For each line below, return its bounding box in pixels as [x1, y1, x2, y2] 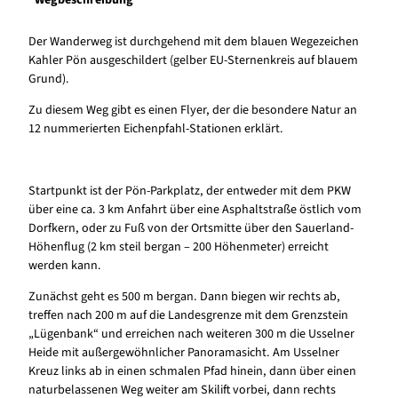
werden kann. [28, 257, 101, 275]
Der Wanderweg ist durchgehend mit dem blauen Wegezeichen [28, 33, 359, 52]
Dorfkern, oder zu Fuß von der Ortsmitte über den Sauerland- [28, 219, 354, 238]
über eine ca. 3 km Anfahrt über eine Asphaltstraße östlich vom [28, 201, 362, 219]
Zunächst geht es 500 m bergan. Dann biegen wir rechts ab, [28, 288, 340, 306]
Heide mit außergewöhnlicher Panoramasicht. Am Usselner [28, 344, 339, 362]
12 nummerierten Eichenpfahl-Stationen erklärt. [28, 120, 283, 139]
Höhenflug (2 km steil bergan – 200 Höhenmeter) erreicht [28, 238, 329, 257]
